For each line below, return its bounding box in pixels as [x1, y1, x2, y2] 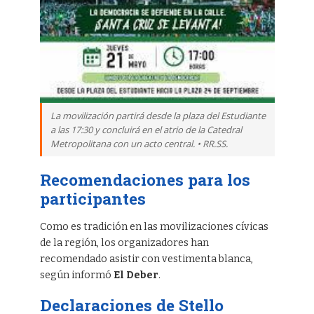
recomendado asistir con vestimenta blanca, [39, 253, 253, 266]
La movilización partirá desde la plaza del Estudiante [50, 109, 266, 123]
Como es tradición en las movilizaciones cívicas [39, 221, 268, 233]
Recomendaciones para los [39, 169, 250, 191]
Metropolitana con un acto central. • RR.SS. [50, 137, 228, 151]
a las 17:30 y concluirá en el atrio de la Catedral [50, 123, 242, 137]
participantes [39, 188, 146, 210]
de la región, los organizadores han [39, 237, 209, 250]
